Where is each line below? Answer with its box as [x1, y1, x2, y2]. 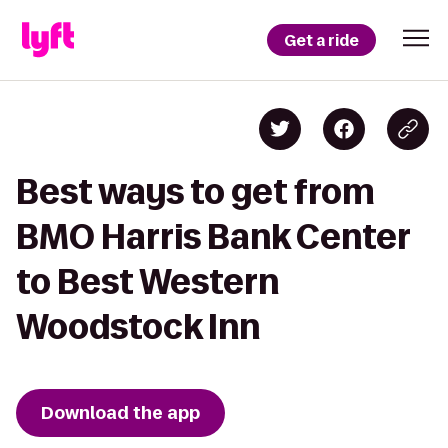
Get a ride [284, 29, 359, 51]
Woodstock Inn [16, 308, 260, 345]
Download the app [41, 401, 200, 425]
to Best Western [16, 263, 279, 300]
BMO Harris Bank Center [16, 218, 410, 255]
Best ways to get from [16, 173, 375, 210]
